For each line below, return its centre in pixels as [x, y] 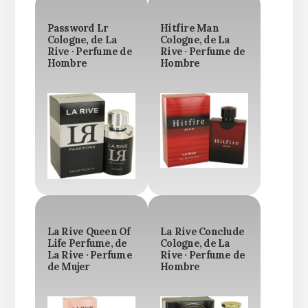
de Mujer [68, 267]
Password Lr [78, 29]
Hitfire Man [189, 29]
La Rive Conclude [202, 232]
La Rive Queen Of [89, 232]
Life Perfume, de [87, 244]
